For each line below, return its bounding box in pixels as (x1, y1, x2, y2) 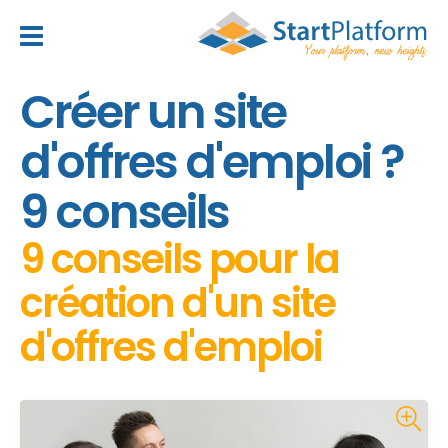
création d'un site (20, 275, 335, 331)
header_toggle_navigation (30, 38, 276, 63)
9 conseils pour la (20, 231, 339, 287)
